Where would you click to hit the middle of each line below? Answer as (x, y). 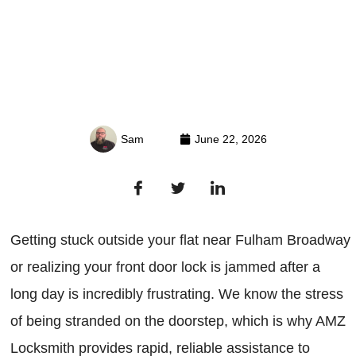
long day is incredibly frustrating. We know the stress (177, 294)
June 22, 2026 (230, 139)
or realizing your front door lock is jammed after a (165, 267)
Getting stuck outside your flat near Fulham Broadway (180, 240)
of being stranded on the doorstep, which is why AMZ (178, 321)
